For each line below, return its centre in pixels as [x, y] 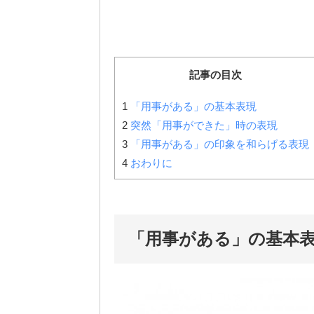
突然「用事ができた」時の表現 [203, 125]
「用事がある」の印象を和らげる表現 [218, 144]
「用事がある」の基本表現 [192, 106]
